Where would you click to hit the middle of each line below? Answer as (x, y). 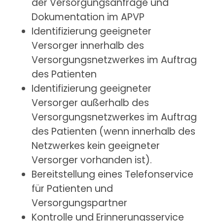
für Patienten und (72, 189)
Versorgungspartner (79, 203)
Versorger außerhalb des (90, 103)
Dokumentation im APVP (88, 17)
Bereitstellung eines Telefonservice (112, 175)
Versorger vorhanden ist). (92, 160)
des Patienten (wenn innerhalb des (113, 132)
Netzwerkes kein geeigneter (95, 146)
